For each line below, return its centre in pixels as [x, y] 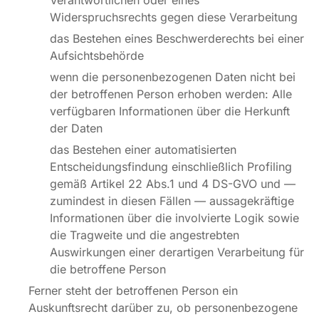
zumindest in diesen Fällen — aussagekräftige [172, 201]
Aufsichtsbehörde [97, 56]
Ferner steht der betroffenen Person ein [133, 291]
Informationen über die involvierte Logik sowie [174, 218]
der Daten [76, 128]
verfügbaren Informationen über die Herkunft [170, 111]
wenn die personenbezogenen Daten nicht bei [173, 77]
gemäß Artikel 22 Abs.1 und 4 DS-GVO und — [173, 184]
